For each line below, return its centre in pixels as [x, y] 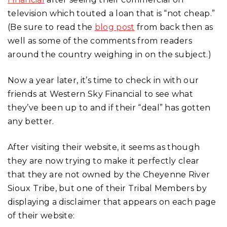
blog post [115, 27]
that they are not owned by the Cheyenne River [109, 174]
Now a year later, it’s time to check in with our [103, 80]
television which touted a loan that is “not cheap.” [111, 13]
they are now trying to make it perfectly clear [104, 161]
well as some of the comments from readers [100, 41]
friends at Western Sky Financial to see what [101, 94]
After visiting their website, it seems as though [104, 147]
